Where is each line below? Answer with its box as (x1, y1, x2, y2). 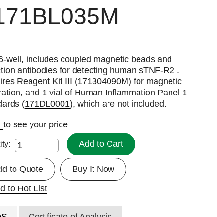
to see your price (3, 120, 68, 130)
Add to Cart (79, 139, 124, 149)
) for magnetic (128, 77, 182, 87)
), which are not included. (70, 99, 167, 109)
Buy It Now (72, 164, 115, 174)
